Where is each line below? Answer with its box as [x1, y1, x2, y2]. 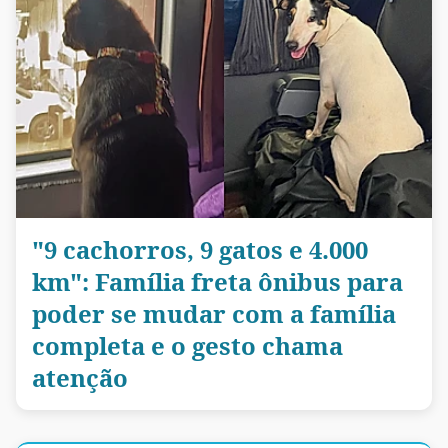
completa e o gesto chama [32, 329, 343, 363]
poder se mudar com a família [32, 297, 396, 331]
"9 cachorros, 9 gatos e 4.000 [32, 233, 368, 267]
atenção [32, 361, 128, 395]
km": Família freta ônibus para [32, 265, 403, 299]
